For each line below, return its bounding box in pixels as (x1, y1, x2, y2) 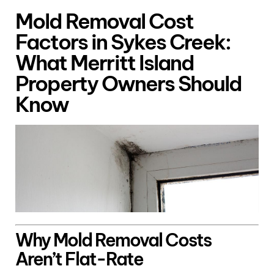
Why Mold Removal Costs (15, 228, 211, 251)
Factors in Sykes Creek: (15, 29, 231, 56)
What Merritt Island (15, 50, 194, 76)
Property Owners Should (15, 70, 242, 97)
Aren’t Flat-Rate (15, 247, 143, 270)
